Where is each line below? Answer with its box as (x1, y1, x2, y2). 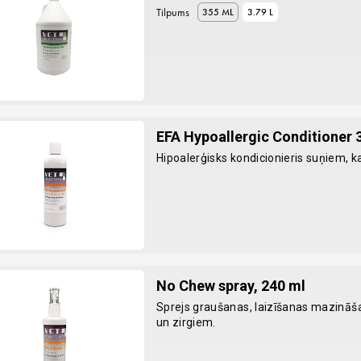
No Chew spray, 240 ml (156, 277, 305, 294)
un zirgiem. (156, 316, 216, 329)
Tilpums (156, 5, 189, 19)
